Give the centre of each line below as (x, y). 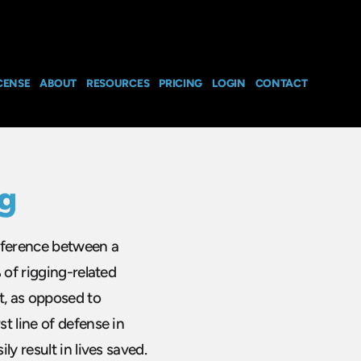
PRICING (181, 83)
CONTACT (281, 83)
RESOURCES (118, 83)
